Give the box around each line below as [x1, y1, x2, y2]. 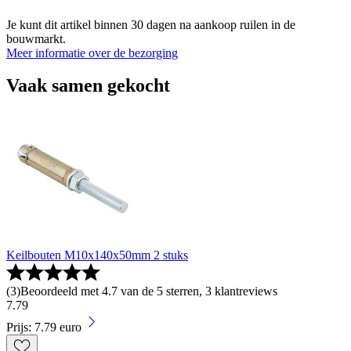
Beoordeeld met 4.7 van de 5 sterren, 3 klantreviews [20, 284, 277, 299]
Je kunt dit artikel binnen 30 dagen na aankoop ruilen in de [6, 17, 295, 31]
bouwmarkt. [6, 31, 66, 45]
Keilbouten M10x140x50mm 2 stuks [6, 248, 188, 262]
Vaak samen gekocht [6, 75, 170, 96]
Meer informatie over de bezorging [6, 45, 178, 60]
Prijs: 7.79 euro [6, 320, 81, 335]
